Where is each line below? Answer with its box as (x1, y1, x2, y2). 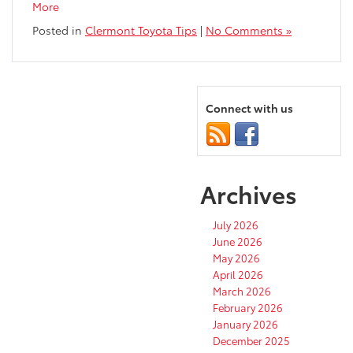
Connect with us (206, 100, 293, 117)
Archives (200, 176, 297, 211)
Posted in (32, 22, 85, 39)
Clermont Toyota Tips (85, 22, 197, 39)
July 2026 (213, 217, 258, 232)
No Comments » (206, 22, 292, 39)
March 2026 (213, 284, 271, 299)
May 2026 (213, 251, 260, 266)
